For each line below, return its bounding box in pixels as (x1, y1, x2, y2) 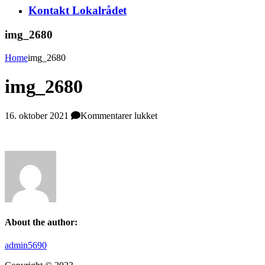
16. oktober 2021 (5, 110, 69, 121)
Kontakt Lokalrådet (28, 4, 127, 17)
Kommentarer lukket (80, 110, 157, 121)
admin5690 (5, 240, 47, 251)
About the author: (5, 216, 77, 227)
